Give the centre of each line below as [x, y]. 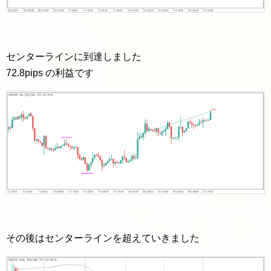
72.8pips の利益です [50, 73]
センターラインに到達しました [74, 56]
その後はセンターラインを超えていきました [103, 238]
